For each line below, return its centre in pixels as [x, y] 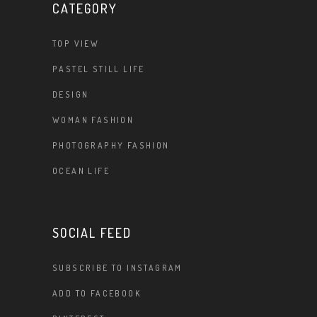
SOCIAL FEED [92, 233]
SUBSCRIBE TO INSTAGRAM [117, 268]
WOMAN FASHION [93, 120]
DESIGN [71, 94]
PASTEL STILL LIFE [99, 69]
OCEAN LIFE [81, 171]
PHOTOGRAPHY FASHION [111, 145]
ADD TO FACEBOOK [97, 293]
